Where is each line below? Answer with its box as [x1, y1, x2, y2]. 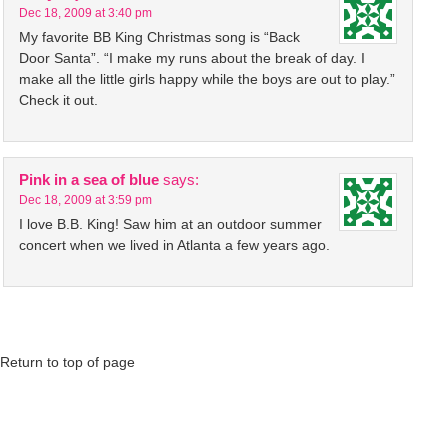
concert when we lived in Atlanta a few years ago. [19, 237, 330, 253]
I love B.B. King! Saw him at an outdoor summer [19, 216, 322, 232]
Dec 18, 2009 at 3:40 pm [19, 6, 152, 20]
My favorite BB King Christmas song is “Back [19, 29, 300, 45]
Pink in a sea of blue [19, 171, 159, 188]
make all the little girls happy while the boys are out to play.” [19, 71, 395, 87]
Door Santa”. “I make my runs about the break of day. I [19, 50, 365, 66]
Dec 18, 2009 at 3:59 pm [19, 193, 152, 207]
